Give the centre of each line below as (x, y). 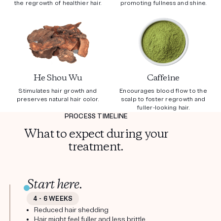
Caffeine (163, 78)
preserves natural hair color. (58, 100)
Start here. (55, 185)
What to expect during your (96, 135)
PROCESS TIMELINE (96, 117)
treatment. (96, 147)
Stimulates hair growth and (58, 91)
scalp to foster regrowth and (163, 100)
